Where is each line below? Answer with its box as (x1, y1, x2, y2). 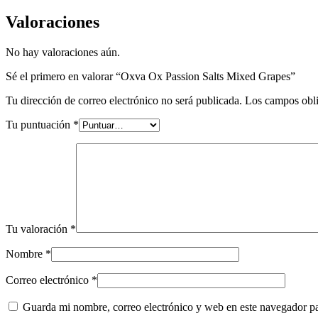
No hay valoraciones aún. (6, 45, 120, 58)
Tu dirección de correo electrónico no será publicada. (6, 94, 242, 106)
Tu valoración (6, 222, 70, 235)
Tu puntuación (6, 118, 73, 131)
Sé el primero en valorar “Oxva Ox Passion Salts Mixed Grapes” (6, 70, 295, 82)
